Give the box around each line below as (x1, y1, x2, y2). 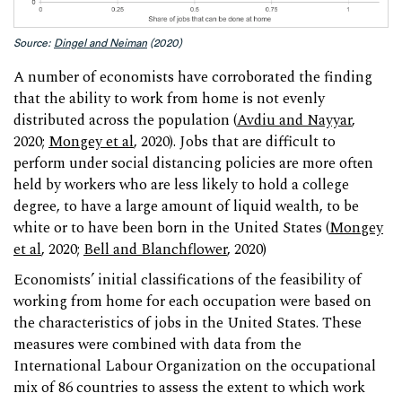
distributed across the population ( (13, 109, 237, 133)
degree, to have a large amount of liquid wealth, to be (13, 196, 359, 219)
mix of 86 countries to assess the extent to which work (13, 377, 365, 400)
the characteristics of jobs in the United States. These (13, 312, 362, 336)
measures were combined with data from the (13, 334, 301, 357)
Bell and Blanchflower (83, 239, 227, 262)
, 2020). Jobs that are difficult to (134, 131, 336, 154)
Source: (13, 36, 54, 50)
